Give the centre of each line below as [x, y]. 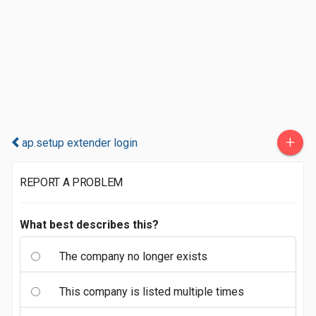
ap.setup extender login [80, 143]
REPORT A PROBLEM [71, 182]
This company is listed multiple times [152, 292]
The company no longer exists [133, 256]
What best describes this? [89, 225]
